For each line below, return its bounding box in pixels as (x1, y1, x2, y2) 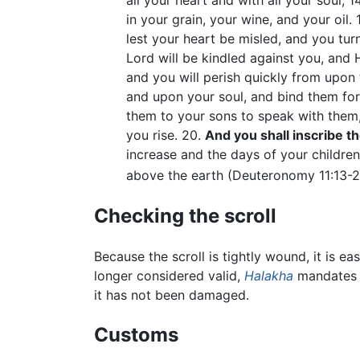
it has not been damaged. (94, 286, 249, 303)
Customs (94, 322, 178, 346)
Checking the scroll (94, 203, 276, 227)
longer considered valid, (94, 267, 244, 284)
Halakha (244, 267, 293, 284)
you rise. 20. (126, 127, 205, 144)
